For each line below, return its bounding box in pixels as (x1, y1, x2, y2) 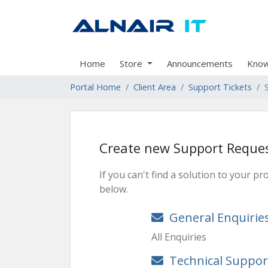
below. (99, 182, 128, 196)
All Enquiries (151, 230, 206, 243)
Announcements (166, 57, 233, 69)
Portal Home (70, 81, 121, 93)
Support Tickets (188, 81, 252, 93)
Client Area (133, 81, 176, 93)
